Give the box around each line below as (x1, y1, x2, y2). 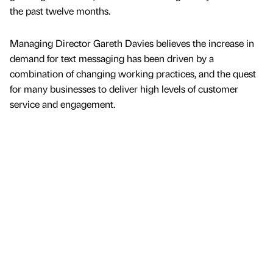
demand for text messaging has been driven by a (10, 52, 214, 65)
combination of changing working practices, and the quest (10, 67, 256, 80)
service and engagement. (10, 97, 115, 111)
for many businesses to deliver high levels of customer (10, 82, 238, 96)
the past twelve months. (10, 4, 110, 18)
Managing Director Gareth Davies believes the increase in (10, 37, 254, 50)
